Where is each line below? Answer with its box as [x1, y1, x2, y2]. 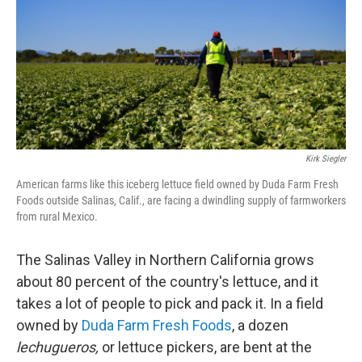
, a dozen [232, 317, 288, 335]
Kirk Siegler [305, 154, 346, 165]
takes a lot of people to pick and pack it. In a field [16, 295, 323, 313]
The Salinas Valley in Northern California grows [16, 251, 314, 269]
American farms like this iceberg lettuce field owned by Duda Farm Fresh [16, 178, 339, 192]
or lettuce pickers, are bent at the [102, 339, 312, 356]
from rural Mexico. [16, 210, 98, 224]
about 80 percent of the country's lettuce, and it [16, 273, 318, 291]
